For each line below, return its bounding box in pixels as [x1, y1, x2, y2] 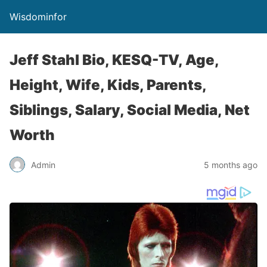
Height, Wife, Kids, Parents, [10, 76, 206, 94]
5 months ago [204, 159, 257, 170]
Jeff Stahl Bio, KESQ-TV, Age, [10, 51, 219, 69]
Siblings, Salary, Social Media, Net [10, 101, 250, 119]
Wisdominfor [10, 11, 67, 23]
